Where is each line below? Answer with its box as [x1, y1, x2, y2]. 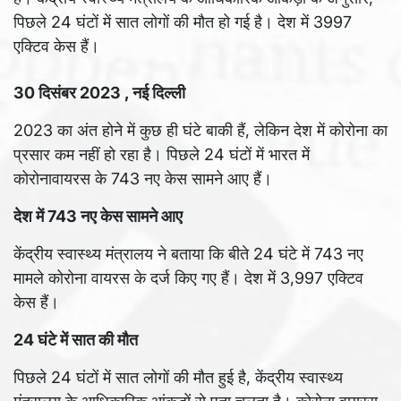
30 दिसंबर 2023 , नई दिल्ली [13, 83, 185, 102]
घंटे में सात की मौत [38, 330, 138, 349]
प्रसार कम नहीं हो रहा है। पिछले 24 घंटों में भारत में [13, 145, 310, 164]
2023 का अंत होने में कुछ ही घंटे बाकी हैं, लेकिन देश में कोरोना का [13, 121, 388, 140]
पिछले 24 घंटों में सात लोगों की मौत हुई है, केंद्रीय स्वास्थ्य [13, 368, 343, 387]
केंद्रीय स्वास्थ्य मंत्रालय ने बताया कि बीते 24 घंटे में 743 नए [13, 244, 363, 263]
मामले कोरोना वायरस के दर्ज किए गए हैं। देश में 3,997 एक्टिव [13, 269, 363, 287]
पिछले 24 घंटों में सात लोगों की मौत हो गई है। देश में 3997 [13, 13, 352, 31]
